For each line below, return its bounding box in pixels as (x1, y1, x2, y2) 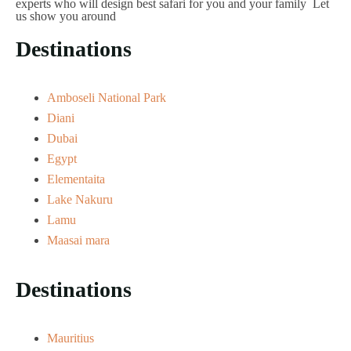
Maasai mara (47, 233, 110, 248)
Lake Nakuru (47, 193, 113, 207)
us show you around (16, 9, 116, 24)
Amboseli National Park (47, 91, 166, 105)
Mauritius (47, 331, 94, 346)
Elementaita (47, 172, 105, 186)
